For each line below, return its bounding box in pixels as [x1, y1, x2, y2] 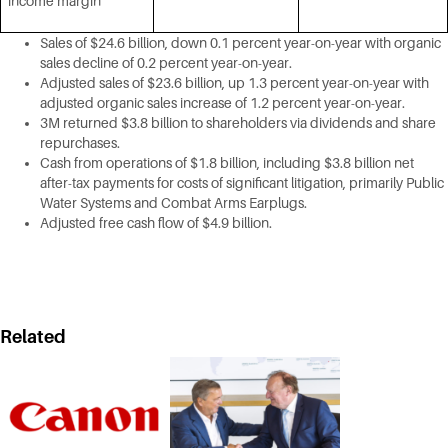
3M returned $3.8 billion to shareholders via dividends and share [40, 115, 436, 132]
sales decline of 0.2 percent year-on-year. [40, 55, 292, 72]
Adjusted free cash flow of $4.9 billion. [40, 215, 272, 232]
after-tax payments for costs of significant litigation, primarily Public [40, 175, 444, 192]
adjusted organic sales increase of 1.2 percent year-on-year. [40, 95, 405, 112]
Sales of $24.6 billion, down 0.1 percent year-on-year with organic [40, 35, 441, 52]
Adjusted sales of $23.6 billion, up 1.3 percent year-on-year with [40, 75, 429, 92]
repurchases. [40, 135, 120, 152]
